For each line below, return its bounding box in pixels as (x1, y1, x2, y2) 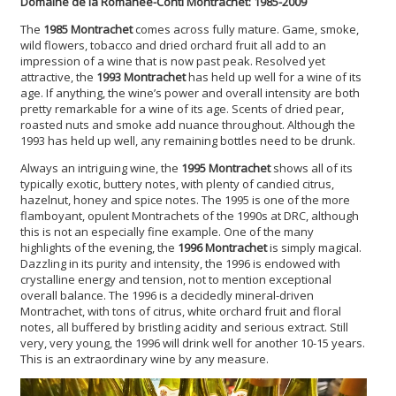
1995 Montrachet (181, 160, 273, 177)
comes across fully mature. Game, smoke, (135, 21, 359, 38)
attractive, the (20, 69, 96, 86)
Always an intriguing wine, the (20, 160, 181, 177)
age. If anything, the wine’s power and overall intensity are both (20, 85, 360, 102)
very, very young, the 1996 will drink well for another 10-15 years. (20, 335, 365, 352)
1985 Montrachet (43, 21, 135, 38)
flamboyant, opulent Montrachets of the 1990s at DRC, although (20, 208, 359, 225)
